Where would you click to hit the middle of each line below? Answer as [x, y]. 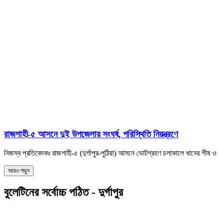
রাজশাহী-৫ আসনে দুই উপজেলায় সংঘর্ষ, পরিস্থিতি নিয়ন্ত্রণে [91, 134]
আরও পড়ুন [19, 170]
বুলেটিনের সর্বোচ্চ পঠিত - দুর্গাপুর [64, 192]
